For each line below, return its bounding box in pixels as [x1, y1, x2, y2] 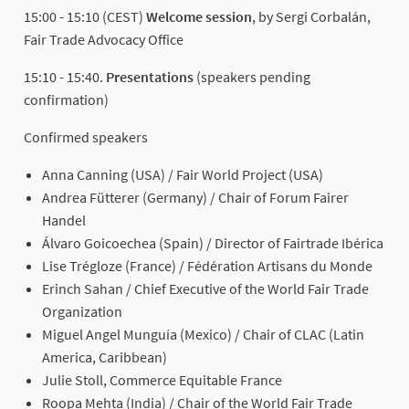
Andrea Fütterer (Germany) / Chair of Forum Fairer [42, 187, 349, 206]
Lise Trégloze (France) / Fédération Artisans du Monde [42, 256, 372, 275]
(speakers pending [194, 67, 310, 86]
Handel [42, 210, 86, 229]
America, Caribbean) [42, 347, 167, 366]
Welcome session [143, 6, 252, 26]
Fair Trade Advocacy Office [24, 29, 184, 48]
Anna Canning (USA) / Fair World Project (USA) [42, 164, 323, 184]
